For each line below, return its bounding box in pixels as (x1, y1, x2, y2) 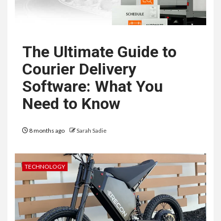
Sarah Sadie (76, 127, 107, 135)
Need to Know (22, 94, 120, 113)
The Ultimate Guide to (22, 42, 177, 61)
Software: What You (22, 76, 163, 96)
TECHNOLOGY (25, 163, 65, 171)
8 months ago (28, 127, 66, 135)
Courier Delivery (22, 59, 136, 78)
